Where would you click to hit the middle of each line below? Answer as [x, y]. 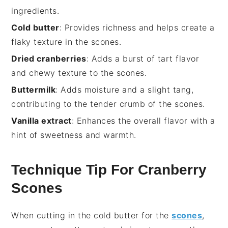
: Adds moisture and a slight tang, [125, 90]
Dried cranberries [49, 59]
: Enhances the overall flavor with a [143, 121]
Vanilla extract [41, 121]
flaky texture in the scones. [66, 42]
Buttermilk [34, 90]
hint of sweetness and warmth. [74, 135]
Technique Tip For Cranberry [109, 170]
